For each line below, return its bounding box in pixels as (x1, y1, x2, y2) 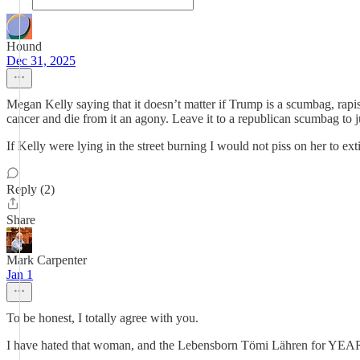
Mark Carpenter (6, 253, 87, 267)
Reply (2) (6, 182, 55, 196)
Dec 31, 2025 (6, 54, 76, 67)
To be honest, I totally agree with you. (6, 311, 198, 325)
